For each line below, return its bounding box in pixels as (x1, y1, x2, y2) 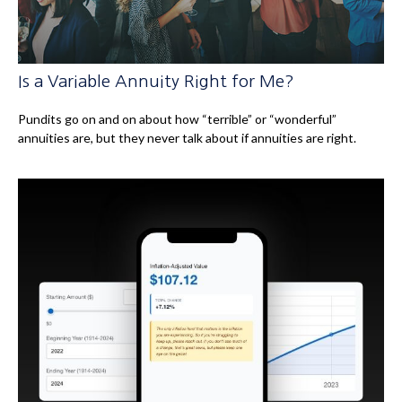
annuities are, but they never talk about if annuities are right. (18, 130, 356, 146)
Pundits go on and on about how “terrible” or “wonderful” (18, 111, 336, 127)
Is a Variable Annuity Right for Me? (18, 73, 294, 91)
